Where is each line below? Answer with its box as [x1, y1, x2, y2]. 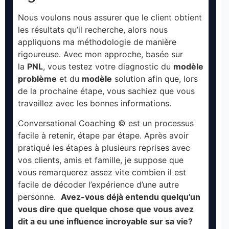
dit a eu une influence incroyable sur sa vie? [18, 216, 193, 226]
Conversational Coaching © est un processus [18, 118, 194, 128]
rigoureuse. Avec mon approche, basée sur [18, 49, 183, 60]
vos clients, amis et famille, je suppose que [18, 154, 184, 165]
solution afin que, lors [112, 74, 198, 84]
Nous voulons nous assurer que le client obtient [18, 12, 202, 23]
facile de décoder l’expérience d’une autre [18, 179, 179, 190]
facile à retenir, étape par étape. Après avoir [18, 130, 189, 141]
